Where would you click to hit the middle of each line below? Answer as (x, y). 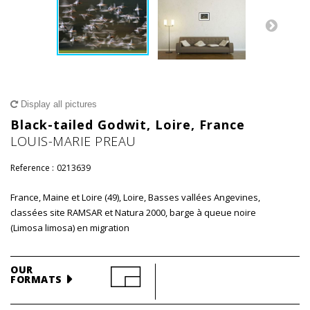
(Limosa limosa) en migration (70, 228)
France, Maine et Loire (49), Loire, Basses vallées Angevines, (135, 197)
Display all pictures (57, 104)
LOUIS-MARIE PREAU (73, 141)
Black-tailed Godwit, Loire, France (128, 125)
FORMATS (36, 279)
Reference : (32, 168)
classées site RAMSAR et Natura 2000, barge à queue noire (133, 212)
